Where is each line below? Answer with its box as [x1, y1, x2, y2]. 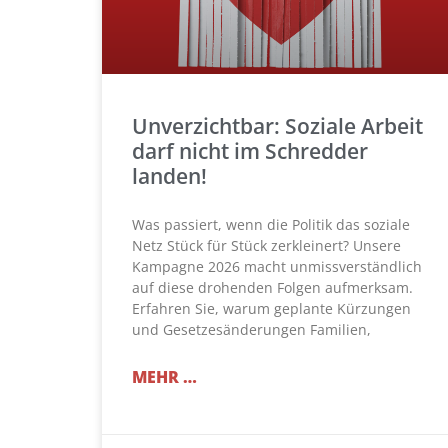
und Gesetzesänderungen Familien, [132, 320, 371, 340]
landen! [132, 162, 207, 191]
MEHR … [132, 366, 197, 389]
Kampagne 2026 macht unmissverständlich [132, 257, 422, 277]
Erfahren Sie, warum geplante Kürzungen [132, 299, 411, 319]
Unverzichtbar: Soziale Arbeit [132, 112, 423, 141]
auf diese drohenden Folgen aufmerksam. [132, 278, 413, 298]
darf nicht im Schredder [132, 137, 368, 166]
